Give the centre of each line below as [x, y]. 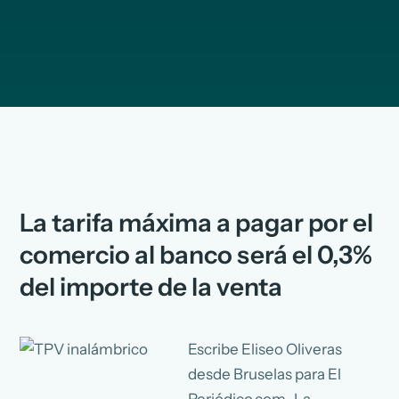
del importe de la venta [151, 287]
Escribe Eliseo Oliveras [265, 349]
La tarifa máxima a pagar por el [197, 223]
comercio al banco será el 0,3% [196, 255]
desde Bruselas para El [265, 374]
